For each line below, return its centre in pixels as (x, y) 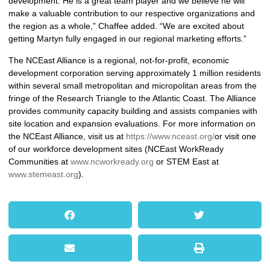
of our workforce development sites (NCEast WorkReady (116, 149)
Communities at (39, 161)
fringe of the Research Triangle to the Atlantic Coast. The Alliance (132, 98)
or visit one (235, 136)
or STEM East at (186, 161)
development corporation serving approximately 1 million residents (135, 73)
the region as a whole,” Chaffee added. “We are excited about (126, 26)
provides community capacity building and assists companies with (133, 111)
